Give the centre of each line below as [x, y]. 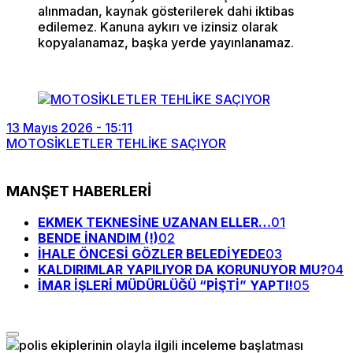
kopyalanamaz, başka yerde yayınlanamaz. [166, 43]
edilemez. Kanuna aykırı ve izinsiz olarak [158, 27]
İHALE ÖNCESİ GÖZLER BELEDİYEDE [152, 254]
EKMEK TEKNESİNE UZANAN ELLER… [154, 223]
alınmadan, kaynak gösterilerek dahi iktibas [166, 11]
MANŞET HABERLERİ [79, 191]
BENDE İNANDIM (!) [98, 238]
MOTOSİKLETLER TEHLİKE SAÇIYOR [116, 143]
